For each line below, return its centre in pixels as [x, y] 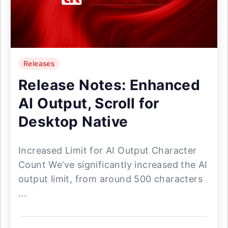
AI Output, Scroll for [89, 103]
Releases [39, 63]
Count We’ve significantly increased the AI [113, 165]
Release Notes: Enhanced [109, 85]
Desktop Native [73, 122]
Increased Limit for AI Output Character [108, 150]
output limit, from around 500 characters [110, 179]
